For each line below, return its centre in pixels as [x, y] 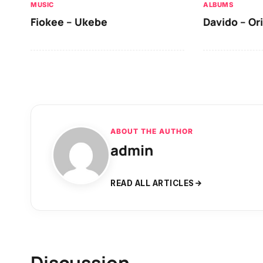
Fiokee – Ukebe [69, 21]
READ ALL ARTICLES [152, 183]
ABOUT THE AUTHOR [152, 131]
